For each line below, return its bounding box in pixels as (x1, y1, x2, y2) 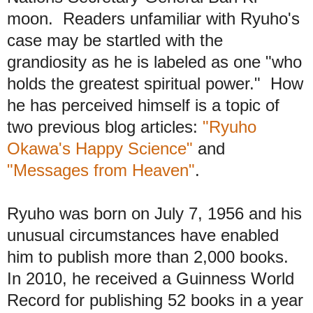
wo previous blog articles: (12, 117, 203, 137)
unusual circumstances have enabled (7, 226, 279, 245)
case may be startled (7, 31, 166, 50)
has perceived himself (30, 96, 195, 115)
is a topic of (195, 96, 279, 115)
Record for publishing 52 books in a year (7, 291, 303, 310)
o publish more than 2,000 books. (43, 247, 293, 267)
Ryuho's (235, 9, 300, 29)
